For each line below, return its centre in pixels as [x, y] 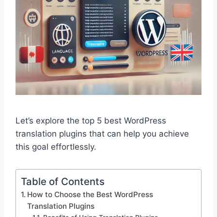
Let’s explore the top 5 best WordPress [91, 120]
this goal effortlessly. [56, 147]
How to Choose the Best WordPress [90, 194]
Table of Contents [63, 181]
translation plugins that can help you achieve [102, 133]
